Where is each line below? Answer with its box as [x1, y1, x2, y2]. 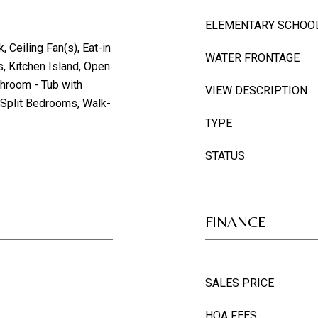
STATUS [205, 149, 245, 163]
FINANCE [205, 213, 266, 231]
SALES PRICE [205, 276, 274, 290]
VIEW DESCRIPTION [205, 84, 307, 97]
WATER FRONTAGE [205, 51, 300, 65]
